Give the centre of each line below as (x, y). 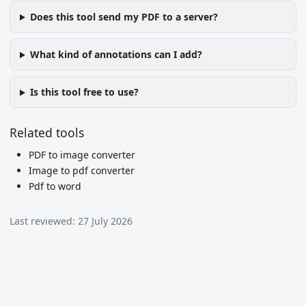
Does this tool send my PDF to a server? (124, 17)
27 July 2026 (105, 221)
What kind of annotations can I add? (116, 55)
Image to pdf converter (82, 171)
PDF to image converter (82, 155)
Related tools (47, 132)
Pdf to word (55, 186)
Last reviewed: (44, 221)
